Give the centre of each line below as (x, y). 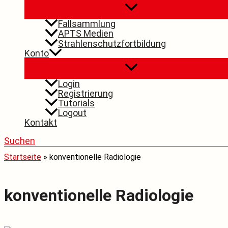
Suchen (20, 140)
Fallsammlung (87, 24)
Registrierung (85, 93)
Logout (72, 112)
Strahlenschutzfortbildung (112, 43)
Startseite (23, 157)
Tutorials (76, 103)
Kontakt (41, 122)
